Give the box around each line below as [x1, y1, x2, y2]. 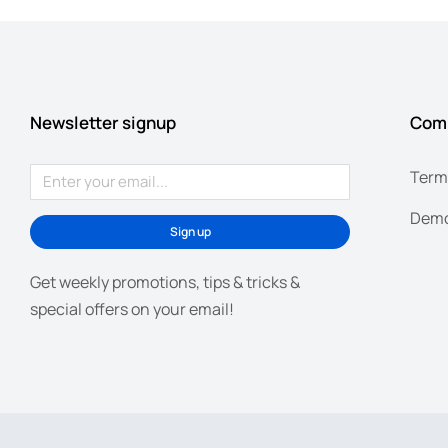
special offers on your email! [30, 297, 234, 320]
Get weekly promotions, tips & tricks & [30, 270, 300, 293]
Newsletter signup [30, 110, 176, 134]
